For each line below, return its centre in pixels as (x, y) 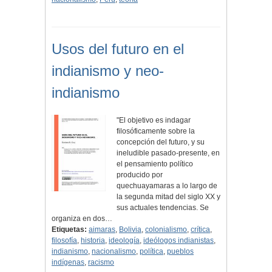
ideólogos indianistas (178, 241)
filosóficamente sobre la (155, 131)
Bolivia (130, 230)
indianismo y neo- (108, 71)
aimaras (102, 230)
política (151, 252)
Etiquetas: (69, 230)
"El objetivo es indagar (153, 121)
